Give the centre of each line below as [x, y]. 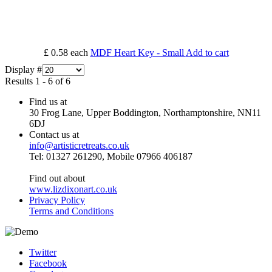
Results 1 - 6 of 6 [38, 81]
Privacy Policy [57, 200]
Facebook [48, 263]
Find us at [48, 102]
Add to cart [207, 53]
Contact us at [54, 135]
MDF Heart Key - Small [138, 53]
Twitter [43, 253]
